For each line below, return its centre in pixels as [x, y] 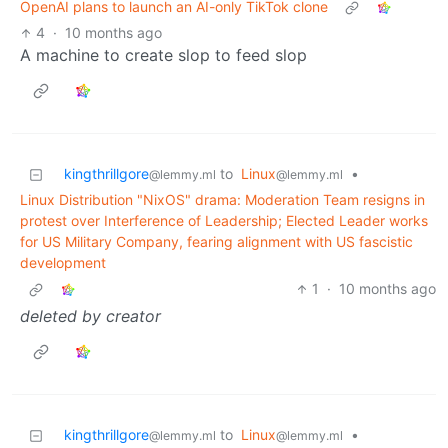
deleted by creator [90, 316]
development [63, 263]
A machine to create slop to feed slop [163, 55]
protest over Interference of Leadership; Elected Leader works [224, 221]
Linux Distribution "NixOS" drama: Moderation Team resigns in [222, 200]
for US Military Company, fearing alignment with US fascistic [216, 242]
